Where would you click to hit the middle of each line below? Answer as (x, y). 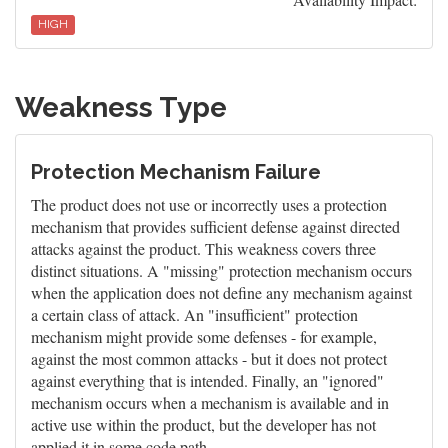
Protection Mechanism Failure (176, 172)
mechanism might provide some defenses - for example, (204, 336)
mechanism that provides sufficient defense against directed (215, 226)
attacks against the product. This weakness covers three (203, 248)
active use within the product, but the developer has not (203, 424)
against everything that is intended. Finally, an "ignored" (207, 380)
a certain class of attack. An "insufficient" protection (194, 314)
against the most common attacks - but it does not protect (209, 358)
